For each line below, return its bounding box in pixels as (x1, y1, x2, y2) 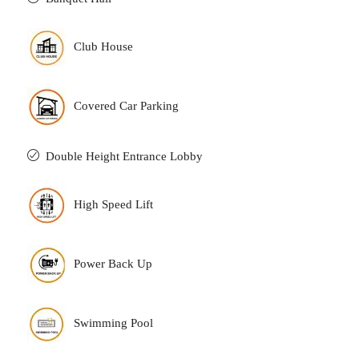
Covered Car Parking (74, 99, 179, 113)
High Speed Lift (74, 198, 153, 212)
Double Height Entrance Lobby (46, 150, 203, 163)
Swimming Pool (74, 317, 153, 330)
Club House (74, 40, 133, 54)
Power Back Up (74, 257, 152, 271)
